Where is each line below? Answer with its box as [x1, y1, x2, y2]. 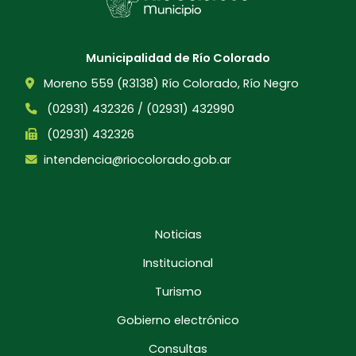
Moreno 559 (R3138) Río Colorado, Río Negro [41, 75, 299, 92]
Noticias [154, 226, 202, 243]
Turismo [154, 284, 202, 300]
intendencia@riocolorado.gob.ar [44, 152, 231, 168]
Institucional [143, 255, 213, 272]
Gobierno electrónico [117, 312, 239, 329]
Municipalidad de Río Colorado [86, 50, 270, 67]
